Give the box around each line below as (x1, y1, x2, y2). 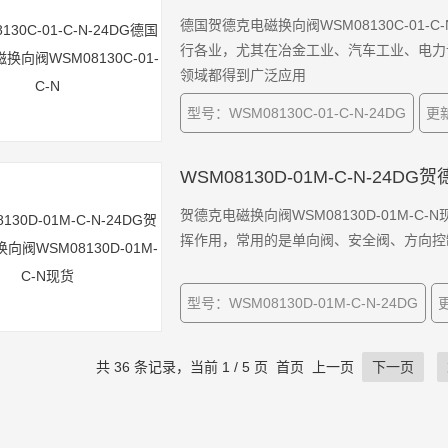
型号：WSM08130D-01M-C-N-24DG (187, 295, 419, 311)
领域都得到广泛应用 (179, 67, 306, 83)
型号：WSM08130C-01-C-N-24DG (187, 105, 407, 121)
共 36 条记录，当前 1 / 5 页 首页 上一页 (96, 359, 362, 375)
